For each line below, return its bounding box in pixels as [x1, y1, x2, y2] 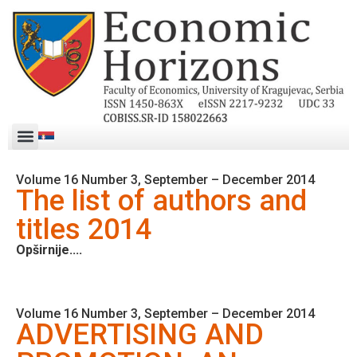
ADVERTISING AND [16, 317, 264, 351]
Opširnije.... [16, 241, 82, 257]
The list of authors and [16, 183, 307, 218]
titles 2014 [16, 212, 151, 246]
